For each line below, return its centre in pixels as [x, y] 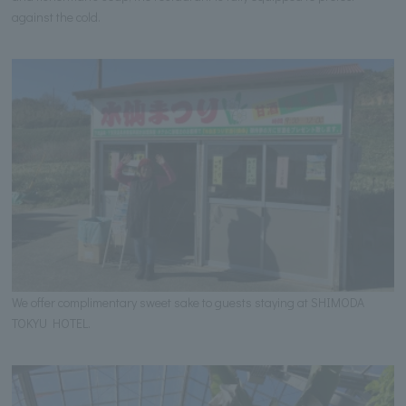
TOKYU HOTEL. [52, 324]
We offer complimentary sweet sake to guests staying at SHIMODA [188, 303]
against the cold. [57, 16]
